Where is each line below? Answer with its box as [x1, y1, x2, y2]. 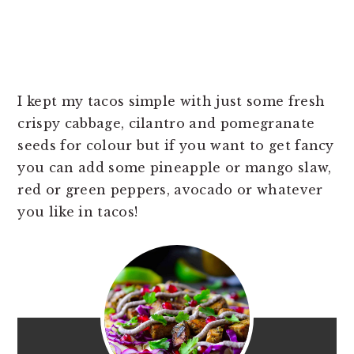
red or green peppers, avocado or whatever [17, 181, 323, 198]
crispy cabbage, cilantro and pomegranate [17, 115, 315, 131]
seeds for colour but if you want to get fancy [17, 137, 334, 153]
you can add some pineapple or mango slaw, [17, 159, 332, 175]
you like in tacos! [17, 203, 138, 220]
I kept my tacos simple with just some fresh [17, 92, 326, 109]
